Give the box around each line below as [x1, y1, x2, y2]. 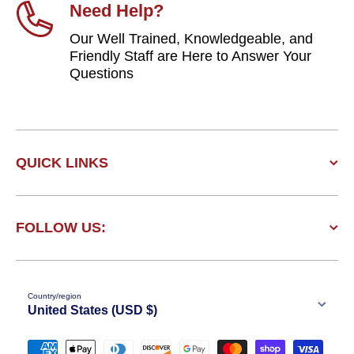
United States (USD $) [28, 303, 157, 317]
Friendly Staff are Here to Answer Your [70, 47, 311, 64]
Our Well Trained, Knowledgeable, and [70, 30, 313, 47]
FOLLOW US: [16, 219, 106, 235]
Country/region [28, 291, 81, 300]
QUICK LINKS [16, 154, 108, 171]
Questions [70, 65, 134, 81]
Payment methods [176, 331, 291, 348]
